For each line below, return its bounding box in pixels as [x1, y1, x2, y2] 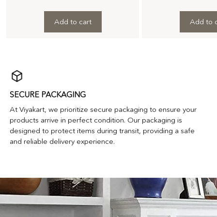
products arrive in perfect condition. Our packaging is [10, 115, 182, 124]
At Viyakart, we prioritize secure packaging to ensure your [10, 104, 197, 114]
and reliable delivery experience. [10, 136, 115, 146]
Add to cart [54, 16, 92, 26]
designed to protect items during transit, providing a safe [10, 125, 195, 135]
